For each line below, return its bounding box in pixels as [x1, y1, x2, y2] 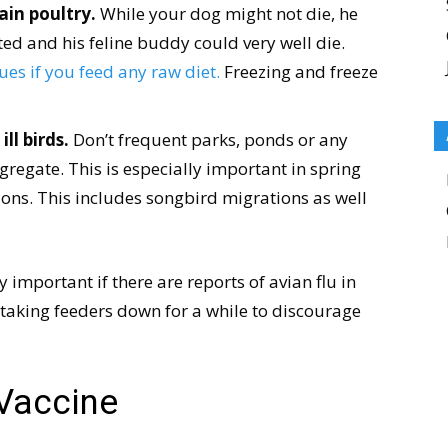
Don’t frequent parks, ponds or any [69, 128, 348, 151]
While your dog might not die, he [96, 2, 358, 25]
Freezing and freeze [220, 60, 378, 83]
